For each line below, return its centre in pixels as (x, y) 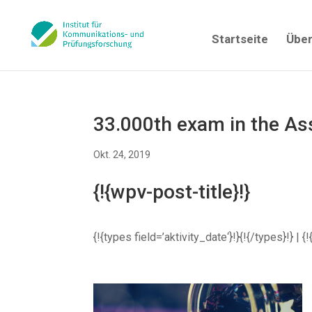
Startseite (240, 39)
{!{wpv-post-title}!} (172, 192)
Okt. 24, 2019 (122, 155)
